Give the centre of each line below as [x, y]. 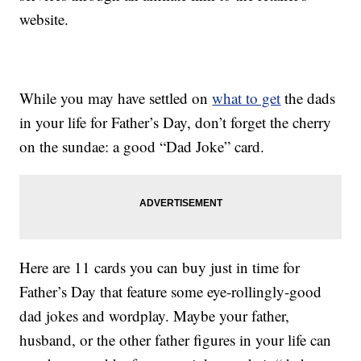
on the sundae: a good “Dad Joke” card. [142, 147]
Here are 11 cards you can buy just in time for [160, 268]
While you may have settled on [116, 98]
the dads [308, 98]
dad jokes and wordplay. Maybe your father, [155, 316]
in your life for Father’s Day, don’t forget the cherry [176, 122]
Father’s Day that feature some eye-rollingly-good [171, 292]
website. [44, 19]
